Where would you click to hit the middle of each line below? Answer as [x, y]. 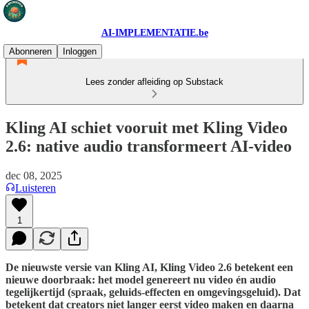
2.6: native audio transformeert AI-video [149, 146]
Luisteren [36, 188]
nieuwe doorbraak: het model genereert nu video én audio [141, 279]
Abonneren [30, 51]
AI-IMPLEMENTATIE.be [154, 33]
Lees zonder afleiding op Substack [154, 82]
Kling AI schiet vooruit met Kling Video [147, 127]
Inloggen [80, 51]
